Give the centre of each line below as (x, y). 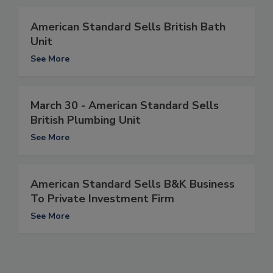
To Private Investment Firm (102, 199)
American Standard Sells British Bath (128, 27)
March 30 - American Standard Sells (125, 106)
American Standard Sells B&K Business (133, 184)
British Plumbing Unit (86, 120)
